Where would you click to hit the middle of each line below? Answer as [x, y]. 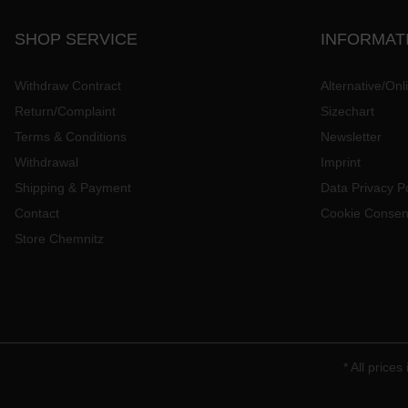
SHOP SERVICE [76, 40]
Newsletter [351, 137]
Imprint [341, 163]
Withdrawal [46, 163]
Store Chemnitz [59, 239]
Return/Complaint [65, 112]
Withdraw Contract [68, 86]
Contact [37, 214]
